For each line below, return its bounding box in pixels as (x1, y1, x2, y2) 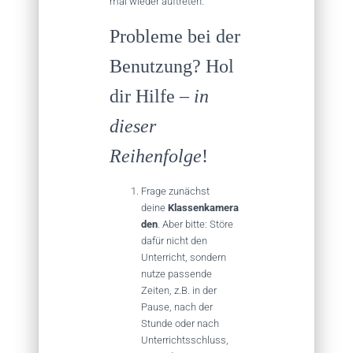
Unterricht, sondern (141, 251, 226, 263)
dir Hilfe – (110, 86, 194, 106)
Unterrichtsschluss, (141, 334, 229, 346)
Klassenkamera (168, 202, 239, 214)
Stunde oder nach (141, 318, 219, 329)
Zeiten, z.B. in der (141, 284, 217, 296)
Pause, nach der (141, 301, 213, 313)
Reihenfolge (110, 146, 202, 166)
